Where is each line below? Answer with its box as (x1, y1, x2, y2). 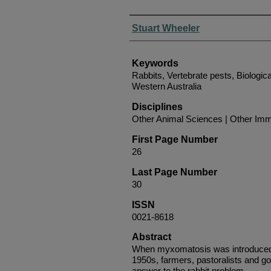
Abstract (132, 231, 171, 242)
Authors (129, 17, 171, 31)
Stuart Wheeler (132, 22, 200, 33)
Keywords (132, 57, 178, 68)
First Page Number (132, 134, 218, 145)
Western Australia (132, 80, 201, 91)
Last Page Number (132, 166, 217, 177)
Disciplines (132, 101, 183, 112)
